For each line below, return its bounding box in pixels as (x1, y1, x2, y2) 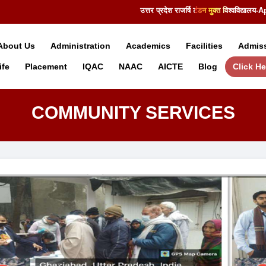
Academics (125, 40, 170, 50)
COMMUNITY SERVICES (31, 103, 235, 122)
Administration (50, 40, 110, 50)
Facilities (185, 40, 223, 50)
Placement (24, 61, 67, 71)
